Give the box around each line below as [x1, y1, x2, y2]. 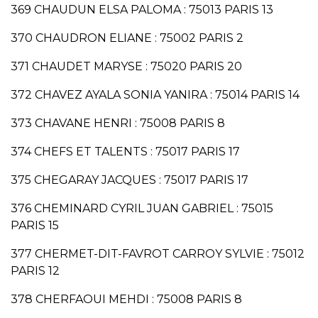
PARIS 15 [11, 219, 59, 233]
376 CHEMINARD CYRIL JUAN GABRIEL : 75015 [11, 202, 273, 216]
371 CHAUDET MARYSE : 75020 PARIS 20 [11, 60, 242, 74]
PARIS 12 [11, 264, 60, 278]
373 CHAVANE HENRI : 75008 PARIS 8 [11, 116, 225, 131]
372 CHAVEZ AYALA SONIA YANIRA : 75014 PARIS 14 [11, 88, 300, 102]
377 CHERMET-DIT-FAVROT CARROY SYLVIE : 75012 [11, 247, 305, 261]
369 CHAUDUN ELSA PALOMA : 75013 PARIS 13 [11, 3, 273, 17]
